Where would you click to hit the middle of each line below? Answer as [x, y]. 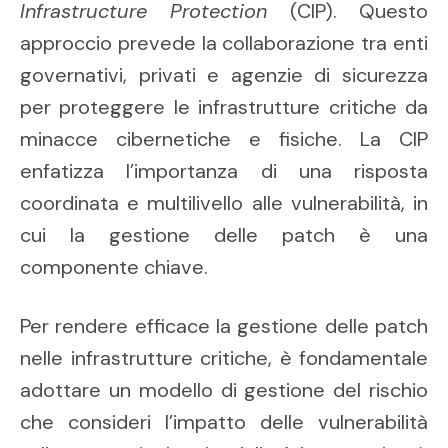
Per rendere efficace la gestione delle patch [224, 326]
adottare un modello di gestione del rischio [224, 390]
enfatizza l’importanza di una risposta [224, 171]
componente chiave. [114, 267]
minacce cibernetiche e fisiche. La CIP [224, 139]
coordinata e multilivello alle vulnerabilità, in [224, 203]
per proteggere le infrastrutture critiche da [224, 107]
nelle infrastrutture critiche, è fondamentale [224, 358]
